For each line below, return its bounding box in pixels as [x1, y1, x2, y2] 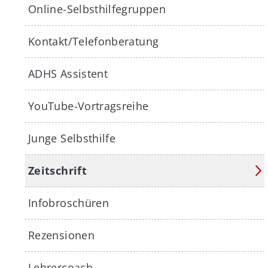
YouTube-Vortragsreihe [28, 99, 149, 113]
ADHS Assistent [28, 66, 108, 81]
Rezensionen [28, 228, 95, 242]
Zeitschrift [28, 163, 87, 178]
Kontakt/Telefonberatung [28, 34, 159, 48]
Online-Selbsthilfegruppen [28, 2, 166, 16]
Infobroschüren [28, 196, 109, 210]
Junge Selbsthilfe [28, 131, 116, 145]
